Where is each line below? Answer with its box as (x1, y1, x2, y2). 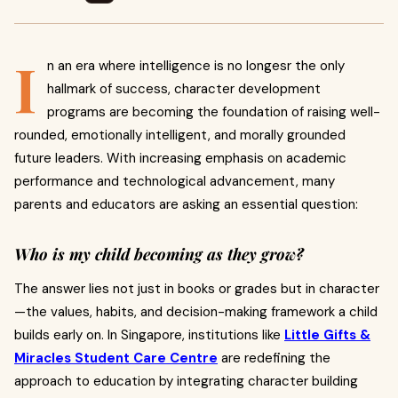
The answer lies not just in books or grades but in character (14, 280, 379, 298)
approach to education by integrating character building (14, 372, 358, 390)
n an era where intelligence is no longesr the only (47, 57, 345, 75)
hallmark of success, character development (47, 80, 321, 98)
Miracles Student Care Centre (14, 349, 218, 367)
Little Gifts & (284, 326, 370, 344)
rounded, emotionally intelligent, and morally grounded (14, 126, 346, 144)
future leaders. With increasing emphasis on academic (14, 149, 346, 167)
